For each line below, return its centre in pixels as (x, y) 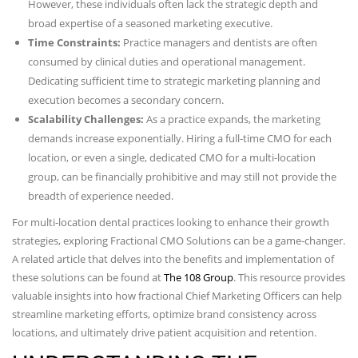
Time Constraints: (74, 43)
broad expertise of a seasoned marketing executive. (150, 24)
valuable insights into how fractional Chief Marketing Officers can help (177, 296)
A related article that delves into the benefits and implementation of (173, 259)
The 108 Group (199, 278)
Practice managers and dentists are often (219, 43)
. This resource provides (289, 278)
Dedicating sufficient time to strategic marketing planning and (174, 81)
